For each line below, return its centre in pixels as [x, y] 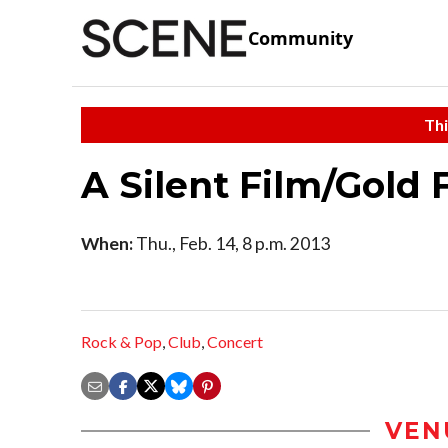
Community [300, 38]
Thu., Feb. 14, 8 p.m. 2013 [231, 243]
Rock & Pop [121, 342]
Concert [235, 342]
